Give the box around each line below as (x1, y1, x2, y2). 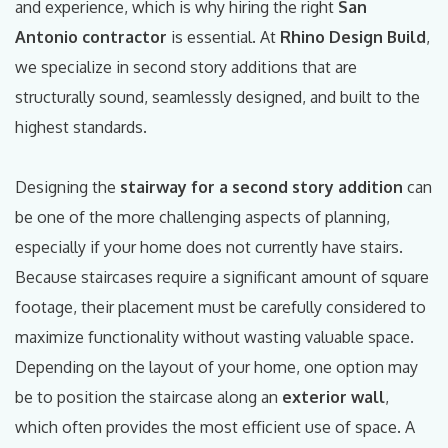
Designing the (15, 176, 120, 197)
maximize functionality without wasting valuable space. (15, 326, 414, 347)
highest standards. (15, 116, 147, 137)
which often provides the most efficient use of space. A (15, 416, 415, 437)
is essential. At (167, 26, 280, 47)
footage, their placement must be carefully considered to (15, 296, 426, 317)
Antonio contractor (15, 26, 167, 47)
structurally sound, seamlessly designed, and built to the (15, 86, 420, 107)
